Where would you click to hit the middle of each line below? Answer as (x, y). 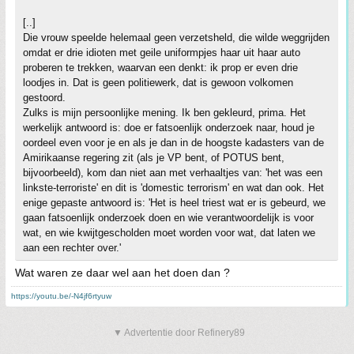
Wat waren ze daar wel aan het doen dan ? (122, 273)
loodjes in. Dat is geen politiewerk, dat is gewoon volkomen (158, 83)
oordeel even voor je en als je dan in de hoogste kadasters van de (173, 143)
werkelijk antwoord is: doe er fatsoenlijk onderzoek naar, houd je (169, 128)
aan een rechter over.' (72, 248)
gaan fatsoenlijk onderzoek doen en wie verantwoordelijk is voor (168, 218)
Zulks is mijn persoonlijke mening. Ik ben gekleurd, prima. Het (164, 113)
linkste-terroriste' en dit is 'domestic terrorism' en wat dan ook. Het (173, 188)
